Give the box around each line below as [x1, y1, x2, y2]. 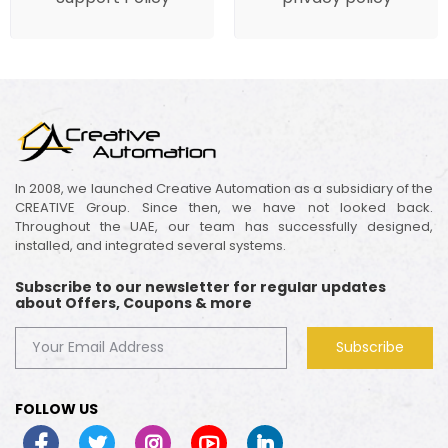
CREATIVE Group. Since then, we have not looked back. [15, 197, 433, 217]
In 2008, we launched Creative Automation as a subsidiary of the [15, 178, 433, 198]
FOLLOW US [15, 399, 98, 420]
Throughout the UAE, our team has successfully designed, [15, 216, 433, 236]
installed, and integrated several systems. [15, 235, 286, 255]
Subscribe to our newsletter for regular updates [15, 276, 386, 297]
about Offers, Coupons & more [15, 292, 252, 313]
